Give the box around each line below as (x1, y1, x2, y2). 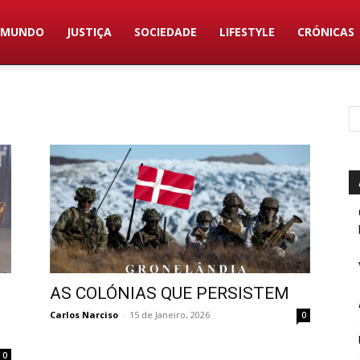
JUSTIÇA (67, 24, 112, 39)
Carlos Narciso (50, 309, 118, 321)
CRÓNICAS (297, 24, 355, 39)
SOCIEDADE (134, 24, 198, 39)
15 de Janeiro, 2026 (129, 309, 210, 321)
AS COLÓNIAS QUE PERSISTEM (50, 284, 289, 303)
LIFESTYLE (219, 24, 276, 39)
